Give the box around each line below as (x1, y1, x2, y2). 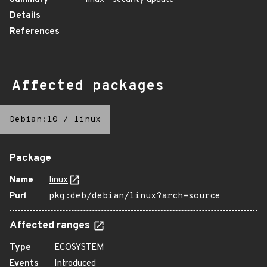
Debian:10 (10, 114, 58, 125)
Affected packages (12, 77, 164, 95)
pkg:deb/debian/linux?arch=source (49, 191, 221, 202)
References (10, 26, 60, 38)
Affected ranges (10, 219, 92, 232)
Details (10, 10, 41, 21)
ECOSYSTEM (54, 242, 104, 253)
